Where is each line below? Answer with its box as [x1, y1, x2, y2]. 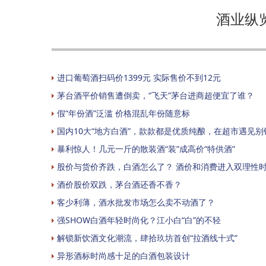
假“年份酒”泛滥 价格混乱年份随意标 [57, 107, 190, 119]
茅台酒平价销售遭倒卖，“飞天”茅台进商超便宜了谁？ [57, 89, 254, 101]
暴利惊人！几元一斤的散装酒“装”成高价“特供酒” [57, 142, 235, 154]
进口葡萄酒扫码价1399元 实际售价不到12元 [57, 71, 221, 83]
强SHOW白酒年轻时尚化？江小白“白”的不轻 [57, 214, 221, 226]
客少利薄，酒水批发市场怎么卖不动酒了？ [57, 196, 215, 208]
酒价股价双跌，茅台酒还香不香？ [57, 178, 182, 190]
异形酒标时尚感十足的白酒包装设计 [57, 249, 190, 261]
